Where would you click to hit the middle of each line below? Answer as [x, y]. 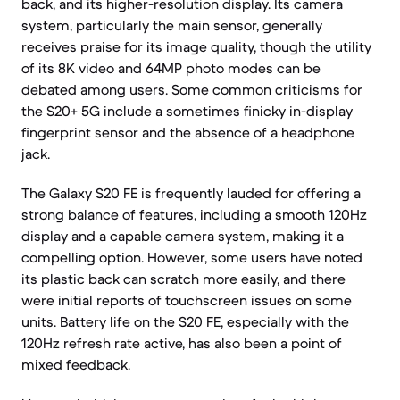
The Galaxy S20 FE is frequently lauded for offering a [191, 193]
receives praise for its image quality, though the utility [196, 46]
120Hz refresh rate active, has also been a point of [182, 343]
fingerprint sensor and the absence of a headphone [188, 132]
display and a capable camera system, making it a [183, 236]
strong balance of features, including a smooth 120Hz [194, 214]
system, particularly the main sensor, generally [172, 25]
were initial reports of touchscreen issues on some [187, 300]
